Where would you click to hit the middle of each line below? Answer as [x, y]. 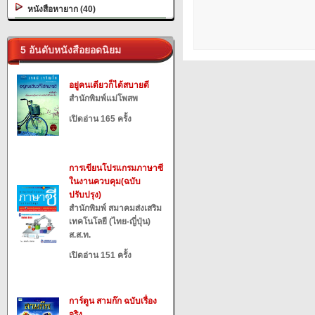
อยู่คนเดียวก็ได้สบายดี [109, 85]
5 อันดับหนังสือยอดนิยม [68, 50]
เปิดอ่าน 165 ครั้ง [100, 119]
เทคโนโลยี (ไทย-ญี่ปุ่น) [110, 221]
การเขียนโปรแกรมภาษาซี [116, 168]
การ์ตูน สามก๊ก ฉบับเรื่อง [113, 301]
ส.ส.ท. [80, 235]
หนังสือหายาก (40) [59, 9]
